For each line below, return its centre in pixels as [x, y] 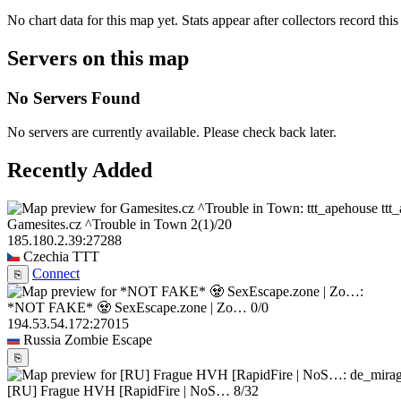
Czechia [46, 257]
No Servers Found [74, 98]
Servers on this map [98, 58]
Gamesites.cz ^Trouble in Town [97, 225]
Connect [56, 274]
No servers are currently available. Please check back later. [172, 132]
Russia [42, 340]
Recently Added [80, 171]
